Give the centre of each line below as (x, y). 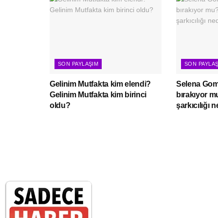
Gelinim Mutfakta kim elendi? (100, 84)
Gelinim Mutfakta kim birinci (98, 94)
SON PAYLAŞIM (78, 64)
